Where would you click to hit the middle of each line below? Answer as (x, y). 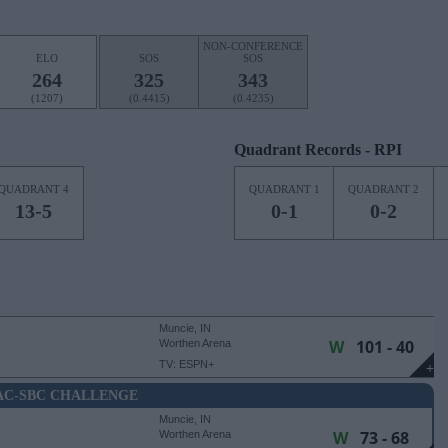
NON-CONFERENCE (253, 46)
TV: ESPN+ (186, 364)
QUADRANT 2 (383, 189)
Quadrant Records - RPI (318, 149)
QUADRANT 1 (284, 189)
